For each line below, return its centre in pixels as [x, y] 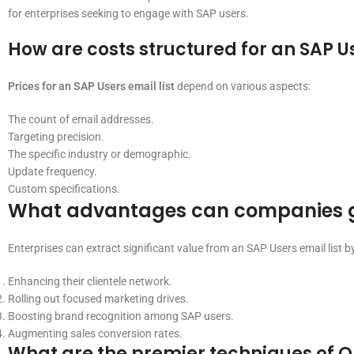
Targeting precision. [56, 137]
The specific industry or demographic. [100, 154]
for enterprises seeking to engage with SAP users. [128, 13]
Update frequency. [53, 171]
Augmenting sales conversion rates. [95, 333]
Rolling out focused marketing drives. [98, 299]
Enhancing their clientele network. [90, 281]
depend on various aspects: [243, 86]
